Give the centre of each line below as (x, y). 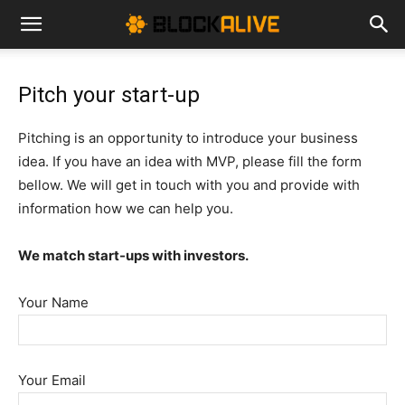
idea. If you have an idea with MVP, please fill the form (190, 161)
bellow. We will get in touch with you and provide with (189, 185)
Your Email (52, 380)
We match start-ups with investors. (133, 255)
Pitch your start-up (109, 95)
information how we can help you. (126, 208)
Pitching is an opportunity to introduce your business (188, 138)
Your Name (53, 302)
